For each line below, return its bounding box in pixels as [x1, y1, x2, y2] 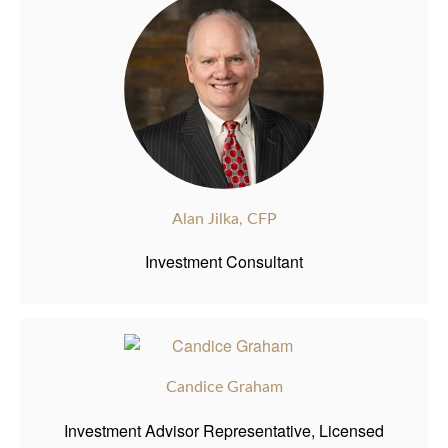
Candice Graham [165, 379, 283, 396]
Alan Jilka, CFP [171, 210, 277, 227]
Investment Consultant [145, 250, 303, 274]
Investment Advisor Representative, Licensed [64, 418, 384, 442]
